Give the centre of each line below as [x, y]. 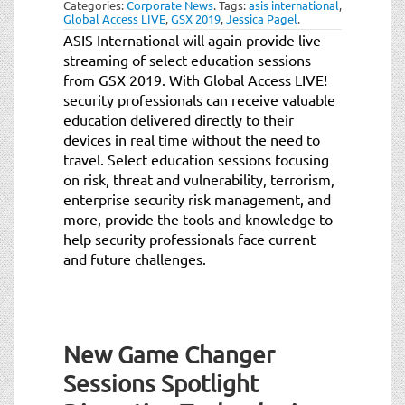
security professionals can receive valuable [199, 99]
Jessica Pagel [262, 18]
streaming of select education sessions [187, 59]
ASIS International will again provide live [192, 39]
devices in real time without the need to [192, 139]
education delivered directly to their [179, 119]
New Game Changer [169, 354]
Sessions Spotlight [161, 383]
